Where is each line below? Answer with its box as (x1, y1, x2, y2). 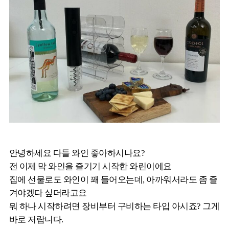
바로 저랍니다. (9, 215, 63, 225)
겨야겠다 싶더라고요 (9, 188, 87, 198)
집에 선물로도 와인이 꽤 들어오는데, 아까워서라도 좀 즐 (9, 175, 218, 185)
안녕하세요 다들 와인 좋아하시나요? (9, 148, 145, 158)
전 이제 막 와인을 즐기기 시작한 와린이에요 (9, 162, 172, 172)
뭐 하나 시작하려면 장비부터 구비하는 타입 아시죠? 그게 (9, 201, 220, 212)
